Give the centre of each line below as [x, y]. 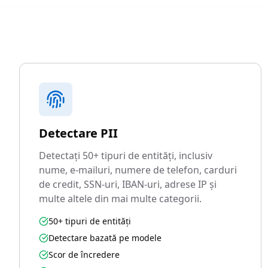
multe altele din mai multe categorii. [120, 199]
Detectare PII [78, 133]
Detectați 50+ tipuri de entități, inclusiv [126, 156]
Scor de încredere [84, 255]
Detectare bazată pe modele [105, 238]
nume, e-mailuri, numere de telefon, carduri [138, 170]
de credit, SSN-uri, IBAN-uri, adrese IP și [128, 184]
